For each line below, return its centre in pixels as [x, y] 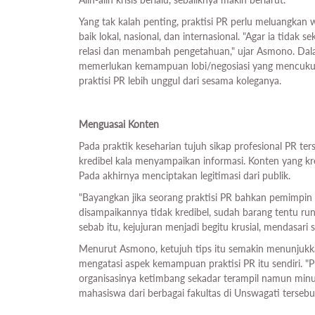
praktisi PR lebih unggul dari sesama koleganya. [180, 81]
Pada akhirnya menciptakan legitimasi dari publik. [186, 176]
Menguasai [102, 124]
